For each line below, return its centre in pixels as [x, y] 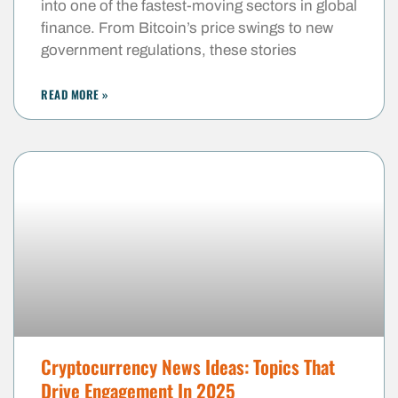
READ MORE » [75, 94]
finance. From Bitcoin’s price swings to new [187, 28]
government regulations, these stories [169, 50]
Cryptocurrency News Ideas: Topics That [188, 366]
